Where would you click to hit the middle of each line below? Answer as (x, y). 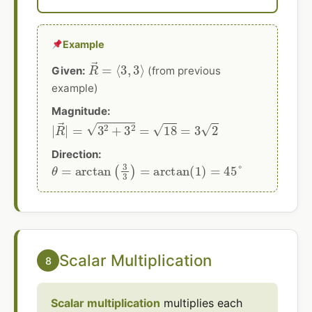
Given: (69, 71)
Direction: (77, 154)
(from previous (182, 71)
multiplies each (201, 303)
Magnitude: (81, 111)
